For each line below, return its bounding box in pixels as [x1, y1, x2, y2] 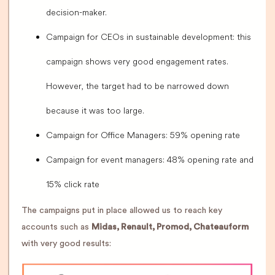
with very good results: [21, 239, 111, 249]
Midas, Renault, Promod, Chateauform [91, 223, 249, 232]
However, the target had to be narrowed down [46, 80, 229, 92]
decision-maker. [46, 7, 107, 18]
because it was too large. [46, 105, 144, 117]
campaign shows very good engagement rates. [46, 56, 228, 68]
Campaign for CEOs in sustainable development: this [46, 31, 251, 43]
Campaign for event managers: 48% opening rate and [46, 154, 254, 166]
